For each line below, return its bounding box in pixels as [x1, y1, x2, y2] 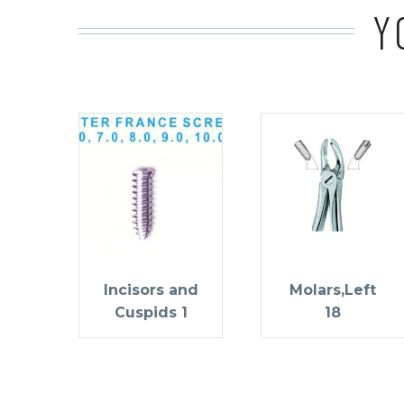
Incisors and [103, 280, 198, 298]
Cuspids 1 [114, 303, 188, 321]
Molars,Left [289, 280, 376, 298]
